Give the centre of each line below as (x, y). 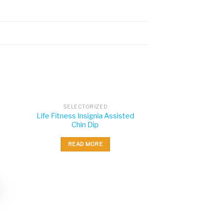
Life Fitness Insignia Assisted (85, 116)
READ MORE (85, 144)
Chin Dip (85, 125)
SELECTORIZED (85, 107)
